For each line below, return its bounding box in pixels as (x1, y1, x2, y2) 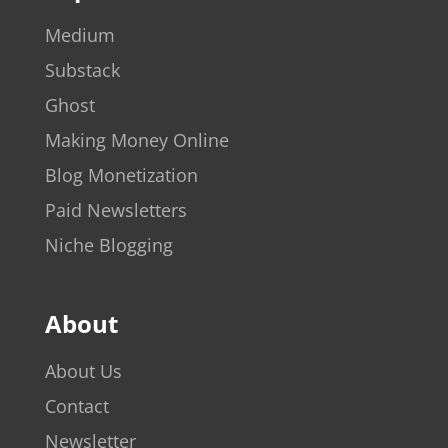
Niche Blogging (44, 232, 173, 257)
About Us (44, 358, 122, 383)
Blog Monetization (44, 162, 198, 187)
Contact (44, 393, 109, 418)
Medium (44, 22, 115, 47)
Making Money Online (44, 127, 229, 152)
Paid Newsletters (44, 197, 187, 222)
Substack (44, 57, 120, 82)
